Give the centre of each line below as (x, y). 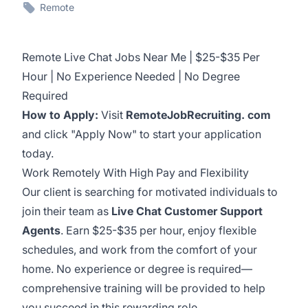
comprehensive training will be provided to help (144, 288)
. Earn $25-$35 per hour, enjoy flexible (158, 230)
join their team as (67, 211)
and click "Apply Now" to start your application (142, 134)
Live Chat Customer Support (187, 211)
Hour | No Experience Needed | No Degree (131, 76)
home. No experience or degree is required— (137, 269)
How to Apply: (60, 115)
